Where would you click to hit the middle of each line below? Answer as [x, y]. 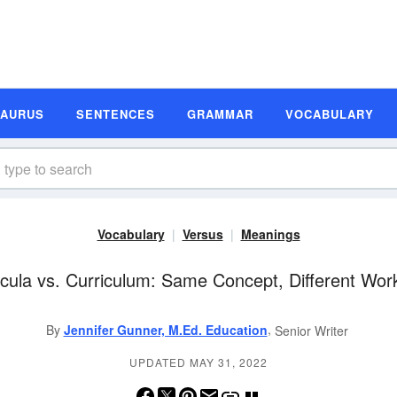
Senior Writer [311, 331]
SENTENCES [116, 113]
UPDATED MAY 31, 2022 [198, 362]
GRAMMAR [220, 113]
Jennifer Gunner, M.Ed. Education [165, 330]
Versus [202, 234]
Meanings [270, 234]
